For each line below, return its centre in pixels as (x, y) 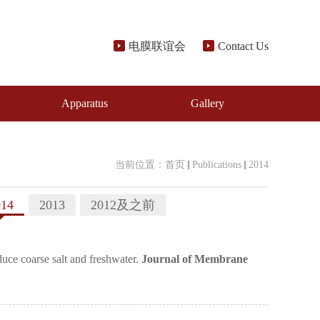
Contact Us (243, 46)
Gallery (207, 103)
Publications (217, 165)
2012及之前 (123, 205)
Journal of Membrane (195, 259)
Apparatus (85, 103)
